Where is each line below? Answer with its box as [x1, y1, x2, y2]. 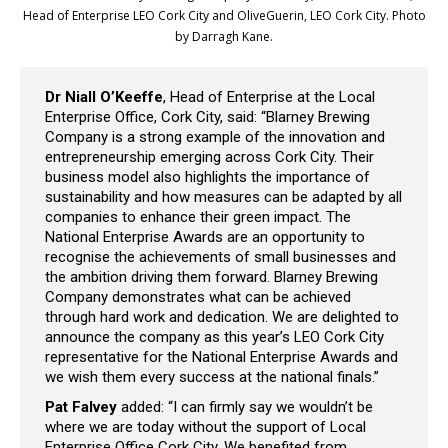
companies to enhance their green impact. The [45, 208, 351, 227]
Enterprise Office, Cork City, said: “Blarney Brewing [45, 108, 370, 127]
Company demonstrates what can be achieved [45, 288, 351, 307]
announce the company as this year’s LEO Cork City [45, 328, 384, 347]
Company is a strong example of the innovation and [45, 128, 385, 147]
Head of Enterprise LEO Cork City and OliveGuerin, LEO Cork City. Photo [22, 7, 426, 25]
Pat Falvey [45, 398, 117, 417]
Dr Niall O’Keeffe [45, 88, 163, 107]
